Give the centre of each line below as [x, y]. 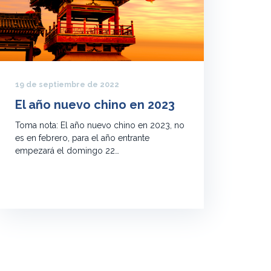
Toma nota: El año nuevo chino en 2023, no [100, 126]
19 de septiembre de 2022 [67, 85]
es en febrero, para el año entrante [82, 138]
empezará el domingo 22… [67, 151]
